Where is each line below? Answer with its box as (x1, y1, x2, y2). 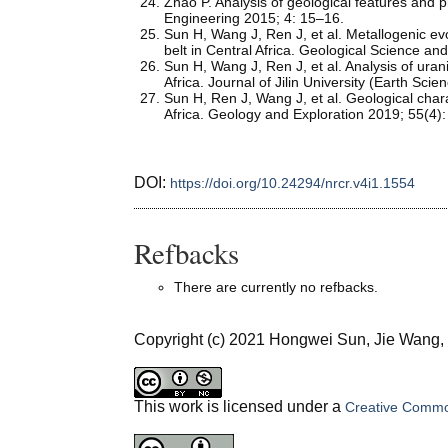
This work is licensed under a (134, 398, 346, 416)
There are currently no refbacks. (174, 279, 379, 296)
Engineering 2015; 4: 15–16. (164, 9, 345, 26)
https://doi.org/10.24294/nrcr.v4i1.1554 (170, 174, 416, 191)
